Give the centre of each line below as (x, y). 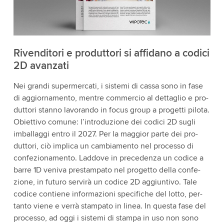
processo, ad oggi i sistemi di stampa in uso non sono (106, 218)
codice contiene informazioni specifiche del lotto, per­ (108, 194)
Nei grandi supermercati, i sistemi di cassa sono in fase (108, 86)
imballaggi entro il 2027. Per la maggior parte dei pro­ (105, 134)
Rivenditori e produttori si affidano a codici (111, 53)
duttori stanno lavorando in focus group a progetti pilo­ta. (111, 110)
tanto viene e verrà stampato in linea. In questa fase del (109, 206)
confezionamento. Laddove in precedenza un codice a (108, 158)
